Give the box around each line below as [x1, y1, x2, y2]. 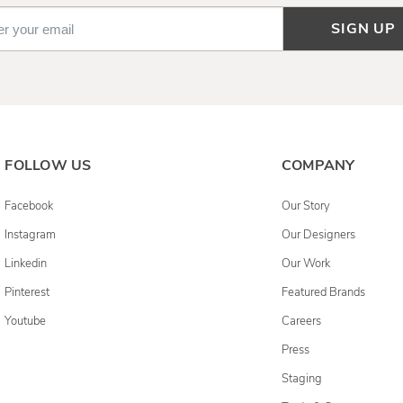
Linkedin [4, 255, 48, 273]
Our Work [281, 255, 330, 273]
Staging [281, 371, 322, 388]
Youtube [4, 313, 47, 330]
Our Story [281, 198, 330, 215]
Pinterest [4, 284, 50, 301]
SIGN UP [331, 19, 396, 40]
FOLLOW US [4, 156, 92, 176]
